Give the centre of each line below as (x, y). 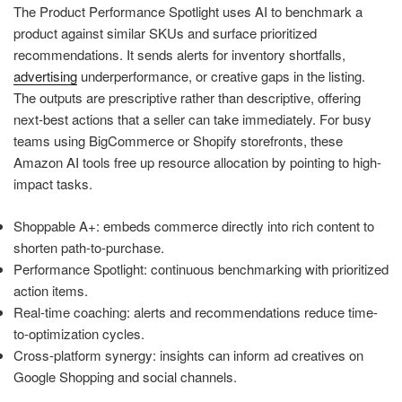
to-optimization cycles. (79, 333)
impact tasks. (53, 184)
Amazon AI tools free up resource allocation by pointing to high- (197, 162)
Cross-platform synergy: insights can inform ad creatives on (188, 354)
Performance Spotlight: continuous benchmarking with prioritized (201, 268)
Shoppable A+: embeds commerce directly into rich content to (194, 225)
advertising (45, 76)
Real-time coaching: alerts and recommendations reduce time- (196, 311)
